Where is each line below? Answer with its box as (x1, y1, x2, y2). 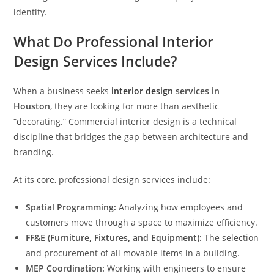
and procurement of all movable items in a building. (26, 246, 240, 259)
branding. (13, 146, 54, 158)
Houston (13, 100, 51, 112)
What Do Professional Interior (13, 31, 214, 51)
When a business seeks (13, 84, 112, 97)
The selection (202, 231, 259, 243)
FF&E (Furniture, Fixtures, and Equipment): (26, 231, 202, 243)
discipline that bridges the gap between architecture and (13, 130, 249, 143)
